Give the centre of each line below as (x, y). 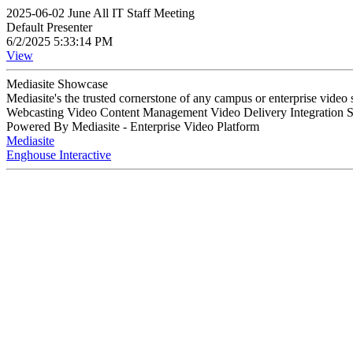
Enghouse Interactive (59, 155)
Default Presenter (49, 27)
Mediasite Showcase (57, 84)
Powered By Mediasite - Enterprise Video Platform (133, 126)
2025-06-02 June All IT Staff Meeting (100, 13)
